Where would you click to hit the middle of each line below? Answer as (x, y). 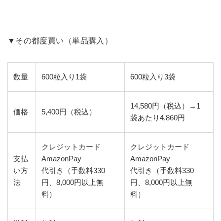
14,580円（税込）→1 (166, 106)
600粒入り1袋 (64, 77)
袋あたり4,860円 (158, 118)
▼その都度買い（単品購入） (60, 41)
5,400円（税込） (69, 112)
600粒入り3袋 (153, 77)
